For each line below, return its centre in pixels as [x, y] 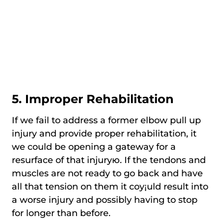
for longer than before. [61, 213]
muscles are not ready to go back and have [107, 173]
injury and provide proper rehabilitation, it [104, 133]
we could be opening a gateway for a [94, 147]
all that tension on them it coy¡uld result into [110, 186]
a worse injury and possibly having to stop [105, 200]
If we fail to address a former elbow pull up [106, 120]
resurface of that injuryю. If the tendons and [109, 160]
